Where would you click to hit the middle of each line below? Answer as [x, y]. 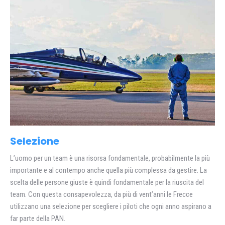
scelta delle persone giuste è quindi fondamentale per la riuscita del [107, 182]
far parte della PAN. [38, 218]
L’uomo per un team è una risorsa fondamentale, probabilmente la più [110, 158]
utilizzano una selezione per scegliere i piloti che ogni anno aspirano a [111, 206]
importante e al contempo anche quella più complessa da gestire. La [108, 170]
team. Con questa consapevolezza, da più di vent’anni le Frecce [101, 194]
